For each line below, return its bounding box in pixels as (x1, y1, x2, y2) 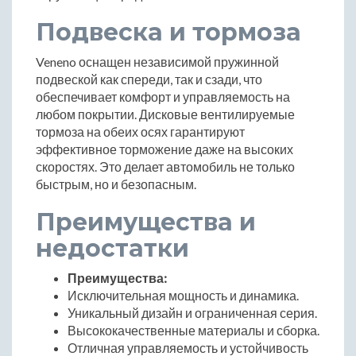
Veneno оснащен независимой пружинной (36, 53, 279, 69)
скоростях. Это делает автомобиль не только (36, 158, 295, 174)
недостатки (36, 233, 189, 263)
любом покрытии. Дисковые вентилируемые (36, 106, 295, 122)
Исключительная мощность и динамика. (68, 287, 299, 303)
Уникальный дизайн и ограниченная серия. (68, 304, 317, 320)
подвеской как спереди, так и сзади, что (36, 71, 262, 87)
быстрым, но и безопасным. (36, 176, 196, 192)
